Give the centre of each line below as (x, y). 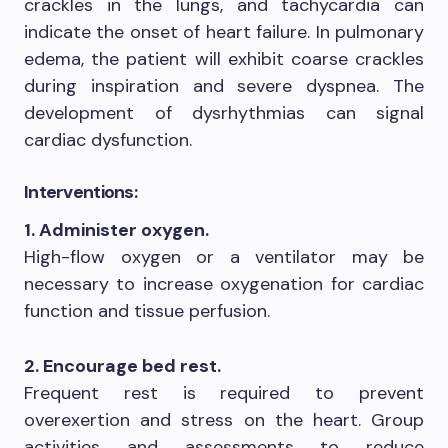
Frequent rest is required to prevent (224, 392)
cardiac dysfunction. (108, 139)
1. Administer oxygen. (116, 229)
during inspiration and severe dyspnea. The (224, 85)
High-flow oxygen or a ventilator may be (224, 256)
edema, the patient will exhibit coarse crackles (224, 58)
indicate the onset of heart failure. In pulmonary (224, 31)
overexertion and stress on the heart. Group (224, 419)
